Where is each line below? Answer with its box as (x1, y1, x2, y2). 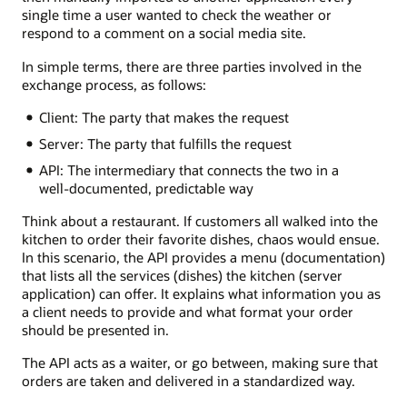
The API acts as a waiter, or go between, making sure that (22, 353, 378, 372)
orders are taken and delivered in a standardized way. (22, 372, 355, 391)
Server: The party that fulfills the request (38, 134, 292, 153)
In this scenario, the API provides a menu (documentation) (22, 247, 385, 266)
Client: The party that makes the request (38, 107, 289, 126)
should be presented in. (22, 320, 169, 339)
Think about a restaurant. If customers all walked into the (22, 211, 378, 230)
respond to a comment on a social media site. (22, 24, 306, 43)
